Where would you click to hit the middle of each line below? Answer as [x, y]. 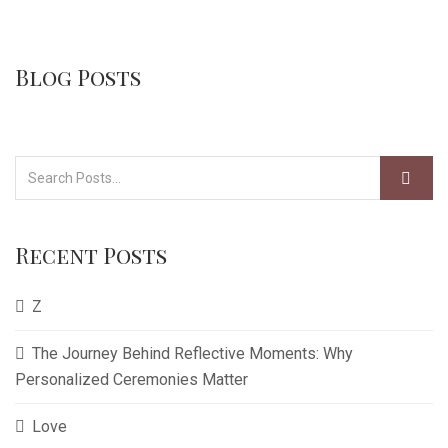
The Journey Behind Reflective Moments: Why [192, 353]
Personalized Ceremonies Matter [131, 379]
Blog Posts [78, 77]
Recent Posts [91, 255]
